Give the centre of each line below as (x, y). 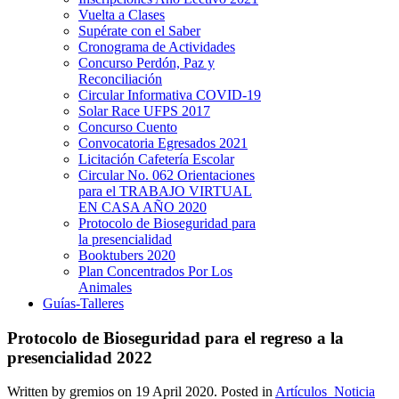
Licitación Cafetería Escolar (156, 159)
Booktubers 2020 (127, 255)
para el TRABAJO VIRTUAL (165, 191)
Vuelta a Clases (122, 15)
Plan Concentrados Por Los (155, 271)
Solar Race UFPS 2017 (144, 111)
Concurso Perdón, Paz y (147, 63)
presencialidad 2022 (80, 357)
